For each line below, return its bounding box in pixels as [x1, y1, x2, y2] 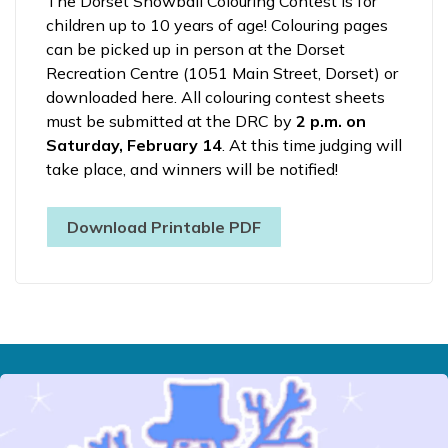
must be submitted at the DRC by [46, 110, 296, 131]
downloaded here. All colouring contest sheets [46, 86, 385, 107]
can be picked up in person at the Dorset [46, 38, 345, 59]
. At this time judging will [222, 134, 402, 155]
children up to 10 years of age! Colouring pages [46, 14, 388, 35]
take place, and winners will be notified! [46, 158, 342, 179]
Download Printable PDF [67, 216, 261, 237]
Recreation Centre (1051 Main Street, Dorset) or [46, 62, 398, 83]
